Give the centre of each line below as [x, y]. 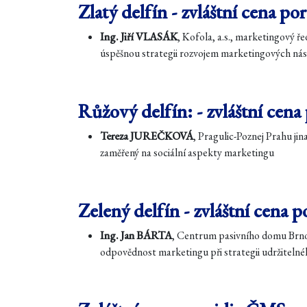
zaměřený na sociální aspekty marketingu [187, 152]
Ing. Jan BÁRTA [136, 235]
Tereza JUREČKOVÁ [147, 136]
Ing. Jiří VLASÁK [139, 37]
